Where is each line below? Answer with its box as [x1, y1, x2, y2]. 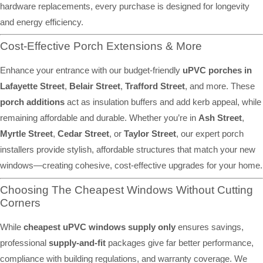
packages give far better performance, [106, 237, 254, 248]
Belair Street [69, 81, 120, 92]
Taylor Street [124, 129, 176, 139]
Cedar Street [58, 129, 109, 139]
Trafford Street [125, 81, 185, 92]
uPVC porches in [183, 65, 252, 76]
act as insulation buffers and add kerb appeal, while [65, 97, 261, 107]
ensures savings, [176, 221, 244, 232]
